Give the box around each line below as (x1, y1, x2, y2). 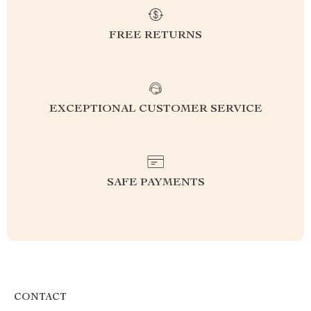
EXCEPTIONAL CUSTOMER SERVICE (49, 104, 262, 115)
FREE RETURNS (109, 31, 202, 42)
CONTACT (14, 293, 67, 303)
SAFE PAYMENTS (106, 178, 205, 189)
